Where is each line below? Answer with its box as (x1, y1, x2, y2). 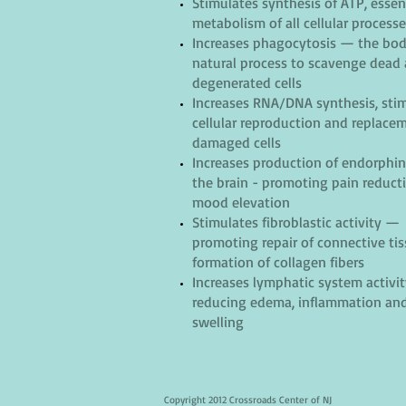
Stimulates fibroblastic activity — (192, 213, 400, 231)
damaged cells (192, 133, 281, 151)
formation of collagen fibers (192, 253, 364, 271)
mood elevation (192, 193, 290, 211)
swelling (192, 313, 244, 331)
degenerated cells (192, 73, 302, 92)
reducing (192, 293, 246, 311)
